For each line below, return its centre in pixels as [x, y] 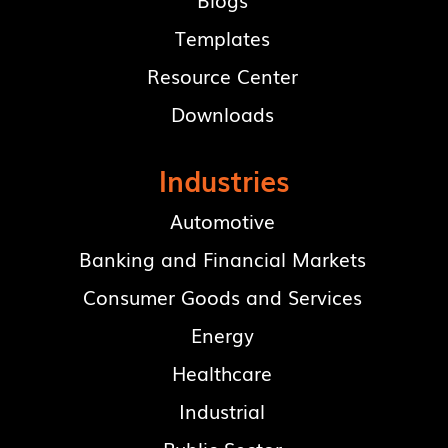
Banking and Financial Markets [222, 259]
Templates [222, 38]
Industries [224, 180]
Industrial [222, 411]
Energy [222, 335]
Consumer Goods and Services [222, 297]
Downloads [222, 114]
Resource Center [222, 76]
